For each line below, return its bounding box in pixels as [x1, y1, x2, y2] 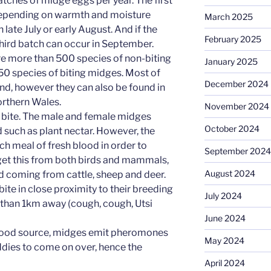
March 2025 [204, 11, 253, 22]
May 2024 [204, 235, 244, 246]
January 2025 [204, 56, 258, 67]
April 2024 [204, 258, 245, 269]
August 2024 [204, 168, 255, 179]
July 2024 [204, 191, 242, 201]
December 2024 [204, 79, 269, 90]
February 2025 [204, 34, 261, 45]
